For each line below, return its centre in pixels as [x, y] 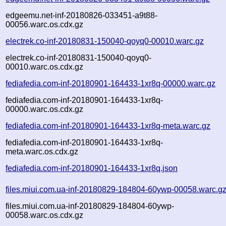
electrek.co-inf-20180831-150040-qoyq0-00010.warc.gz [105, 41]
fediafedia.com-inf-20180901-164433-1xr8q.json [92, 168]
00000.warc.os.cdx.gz [45, 109]
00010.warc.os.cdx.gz [45, 67]
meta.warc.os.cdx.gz [42, 151]
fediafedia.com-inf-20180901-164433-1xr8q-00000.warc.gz [111, 83]
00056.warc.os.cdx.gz [45, 24]
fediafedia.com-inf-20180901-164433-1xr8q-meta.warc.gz [108, 126]
